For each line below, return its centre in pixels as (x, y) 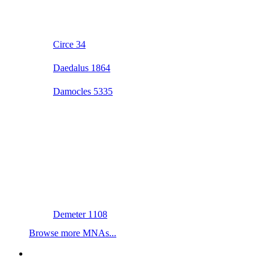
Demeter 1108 (80, 215)
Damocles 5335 (83, 92)
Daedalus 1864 (82, 68)
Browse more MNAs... (73, 233)
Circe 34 (69, 45)
